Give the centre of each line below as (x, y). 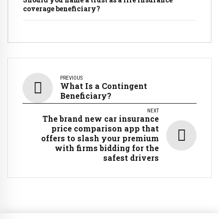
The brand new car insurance (101, 118)
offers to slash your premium (100, 138)
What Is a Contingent (104, 86)
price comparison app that (105, 128)
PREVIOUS (71, 78)
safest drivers (131, 157)
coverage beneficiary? (62, 8)
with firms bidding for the (107, 148)
